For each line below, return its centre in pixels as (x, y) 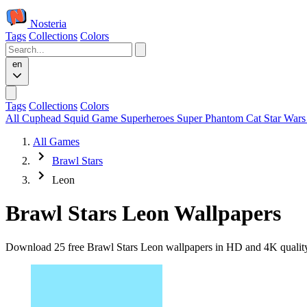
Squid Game (92, 118)
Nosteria (48, 24)
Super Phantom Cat (220, 118)
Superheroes (149, 118)
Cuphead (43, 118)
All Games (56, 142)
